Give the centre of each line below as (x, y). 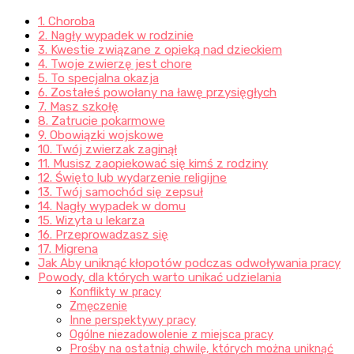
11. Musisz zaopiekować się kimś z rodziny (153, 164)
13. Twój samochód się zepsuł (121, 192)
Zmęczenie (98, 306)
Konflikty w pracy (115, 292)
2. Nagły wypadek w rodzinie (116, 36)
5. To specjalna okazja (98, 79)
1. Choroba (66, 22)
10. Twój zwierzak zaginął (107, 150)
